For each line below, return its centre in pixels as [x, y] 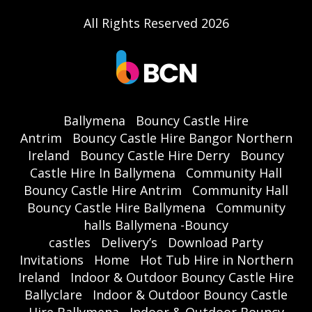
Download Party [216, 242]
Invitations [51, 259]
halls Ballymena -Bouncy [156, 225]
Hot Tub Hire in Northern [216, 259]
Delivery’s [129, 242]
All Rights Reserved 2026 [156, 23]
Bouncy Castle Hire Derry [155, 155]
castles [70, 242]
